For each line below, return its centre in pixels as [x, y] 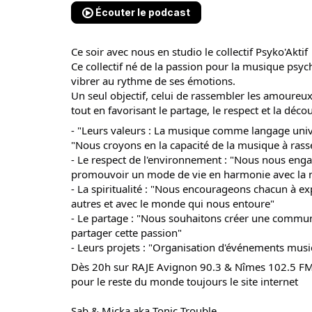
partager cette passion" [126, 232]
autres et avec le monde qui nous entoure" [173, 203]
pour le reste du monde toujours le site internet [185, 281]
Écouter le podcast [142, 12]
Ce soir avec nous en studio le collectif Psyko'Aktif [189, 52]
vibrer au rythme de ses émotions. [153, 81]
